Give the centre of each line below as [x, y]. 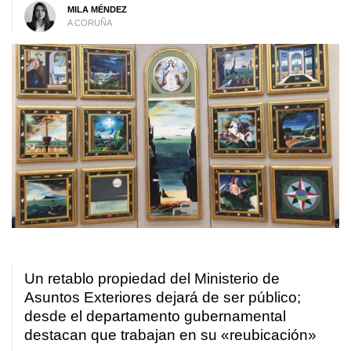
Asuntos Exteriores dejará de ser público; [163, 298]
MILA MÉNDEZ [97, 9]
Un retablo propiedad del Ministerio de [152, 279]
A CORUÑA [89, 22]
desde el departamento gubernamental [155, 317]
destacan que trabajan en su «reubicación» [170, 335]
